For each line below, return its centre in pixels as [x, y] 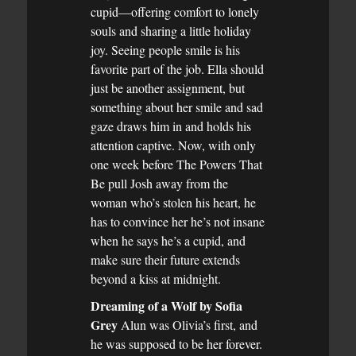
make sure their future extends [165, 259]
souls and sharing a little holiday [171, 30]
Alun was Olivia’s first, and [188, 324]
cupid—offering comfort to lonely [175, 11]
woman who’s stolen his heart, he [173, 202]
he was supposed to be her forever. [176, 343]
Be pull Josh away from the [159, 183]
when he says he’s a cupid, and [168, 240]
